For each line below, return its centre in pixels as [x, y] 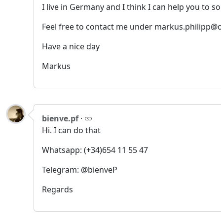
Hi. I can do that [71, 130]
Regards [57, 189]
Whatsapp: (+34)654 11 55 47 [95, 150]
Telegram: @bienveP [80, 170]
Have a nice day [71, 46]
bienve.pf [60, 118]
